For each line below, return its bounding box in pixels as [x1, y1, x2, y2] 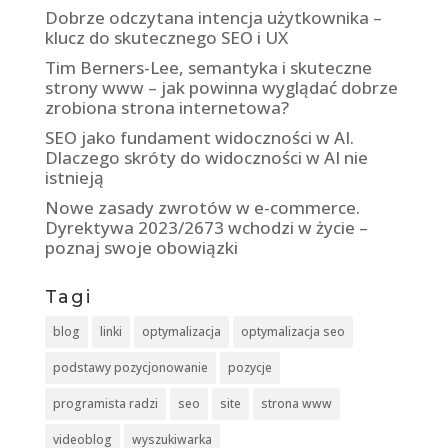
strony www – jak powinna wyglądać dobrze [44, 75, 398, 99]
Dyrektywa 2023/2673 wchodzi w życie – [44, 215, 368, 239]
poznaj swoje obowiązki [44, 235, 238, 259]
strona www [260, 394, 332, 412]
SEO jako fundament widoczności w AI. [44, 125, 354, 149]
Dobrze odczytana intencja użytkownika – [44, 5, 382, 29]
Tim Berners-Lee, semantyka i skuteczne [44, 55, 372, 79]
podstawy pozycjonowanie [52, 358, 208, 376]
